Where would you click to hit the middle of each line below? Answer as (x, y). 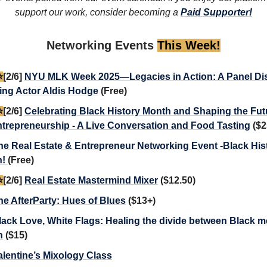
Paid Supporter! (216, 12)
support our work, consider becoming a (98, 12)
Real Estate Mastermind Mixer (91, 180)
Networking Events (102, 45)
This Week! (189, 45)
